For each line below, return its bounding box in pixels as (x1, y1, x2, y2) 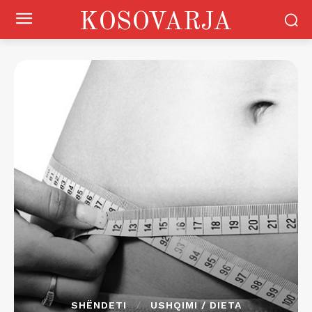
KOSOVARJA (79, 10, 233, 36)
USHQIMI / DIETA (150, 299, 242, 311)
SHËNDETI (70, 299, 127, 311)
